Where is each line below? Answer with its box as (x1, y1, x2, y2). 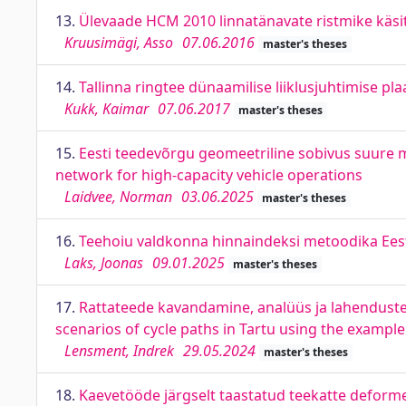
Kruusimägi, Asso (64, 33, 173, 53)
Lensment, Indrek (64, 341, 174, 361)
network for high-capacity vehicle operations (55, 165, 362, 185)
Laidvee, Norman (64, 187, 172, 207)
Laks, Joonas (64, 253, 143, 273)
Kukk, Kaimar (64, 99, 149, 119)
